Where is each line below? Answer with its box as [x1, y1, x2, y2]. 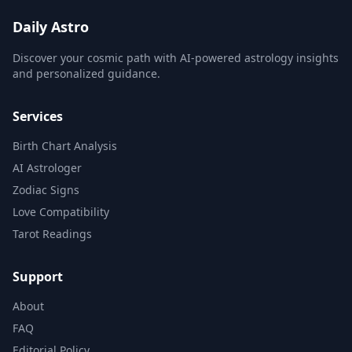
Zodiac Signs [13, 182, 79, 197]
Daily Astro [13, 17, 89, 36]
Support [13, 268, 63, 285]
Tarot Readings [13, 226, 92, 241]
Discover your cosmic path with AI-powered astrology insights [13, 50, 339, 65]
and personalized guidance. [13, 66, 160, 81]
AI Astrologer [13, 160, 82, 175]
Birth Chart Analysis [13, 138, 117, 153]
